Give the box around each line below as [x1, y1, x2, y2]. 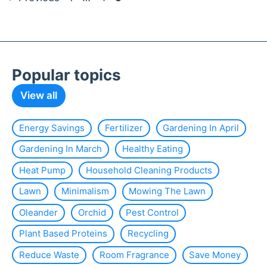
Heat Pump [18, 164, 66, 176]
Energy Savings [18, 122, 85, 133]
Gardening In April [163, 122, 240, 133]
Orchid [77, 206, 106, 218]
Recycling [127, 228, 169, 240]
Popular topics [12, 65, 121, 84]
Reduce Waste [18, 249, 79, 260]
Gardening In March [18, 143, 102, 155]
